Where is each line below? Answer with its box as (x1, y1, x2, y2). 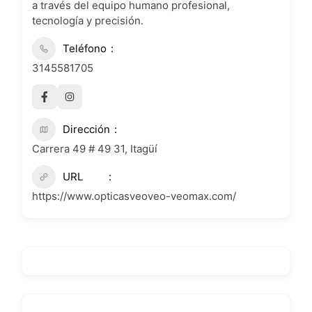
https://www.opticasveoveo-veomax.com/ (32, 189, 236, 203)
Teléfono (63, 42, 107, 55)
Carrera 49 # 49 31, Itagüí (32, 142, 157, 155)
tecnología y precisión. (32, 14, 143, 27)
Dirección (63, 123, 110, 136)
